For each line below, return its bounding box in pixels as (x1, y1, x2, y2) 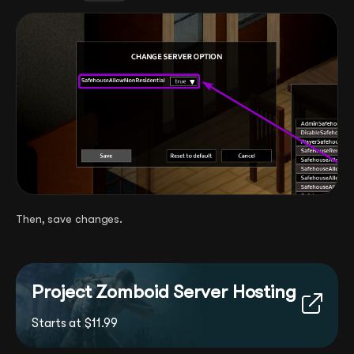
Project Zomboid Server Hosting (32, 280, 296, 303)
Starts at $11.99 (32, 315, 118, 330)
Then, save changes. (16, 212, 123, 225)
